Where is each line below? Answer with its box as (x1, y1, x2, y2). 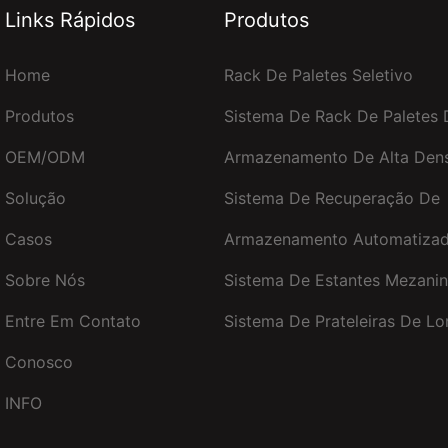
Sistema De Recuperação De (224, 187, 440, 208)
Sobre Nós (5, 269, 85, 290)
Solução (5, 187, 66, 208)
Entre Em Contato (5, 310, 141, 331)
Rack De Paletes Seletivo (224, 64, 413, 85)
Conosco (5, 351, 73, 372)
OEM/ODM (5, 146, 85, 167)
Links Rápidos (5, 7, 135, 32)
